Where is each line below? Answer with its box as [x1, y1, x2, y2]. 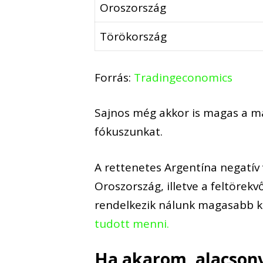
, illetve [161, 178, 202, 194]
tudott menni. [95, 215, 170, 231]
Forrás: [95, 69, 134, 85]
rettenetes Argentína [102, 159, 218, 175]
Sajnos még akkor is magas [95, 105, 239, 121]
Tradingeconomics [134, 69, 233, 85]
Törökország [100, 29, 167, 45]
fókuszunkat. [95, 124, 163, 140]
